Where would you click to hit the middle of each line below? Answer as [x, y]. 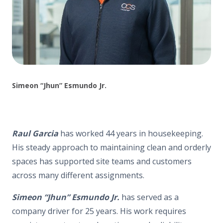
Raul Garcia [35, 133]
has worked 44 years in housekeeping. [131, 133]
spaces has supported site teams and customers [102, 161]
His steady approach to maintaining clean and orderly [111, 147]
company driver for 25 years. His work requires [99, 211]
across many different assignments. [78, 175]
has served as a [149, 197]
